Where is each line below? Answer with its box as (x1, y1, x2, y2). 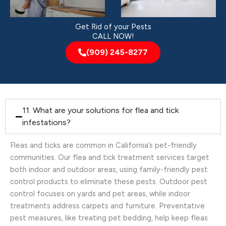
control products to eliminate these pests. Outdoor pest (10, 177, 207, 187)
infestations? (22, 118, 71, 128)
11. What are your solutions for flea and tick (22, 105, 179, 116)
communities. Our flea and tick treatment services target (10, 153, 209, 162)
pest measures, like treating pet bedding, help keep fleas (10, 213, 208, 223)
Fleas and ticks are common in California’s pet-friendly (10, 141, 197, 150)
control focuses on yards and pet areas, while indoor (10, 189, 190, 199)
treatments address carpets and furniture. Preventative (10, 201, 205, 211)
